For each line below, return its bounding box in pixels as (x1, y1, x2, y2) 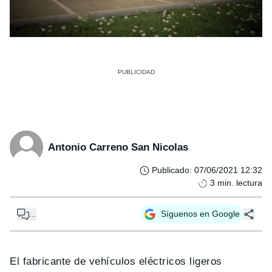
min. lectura (217, 178, 262, 188)
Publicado (152, 165, 189, 175)
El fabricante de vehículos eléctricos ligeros (10, 256, 222, 268)
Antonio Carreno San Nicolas (48, 141, 188, 153)
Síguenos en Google (161, 209, 240, 219)
